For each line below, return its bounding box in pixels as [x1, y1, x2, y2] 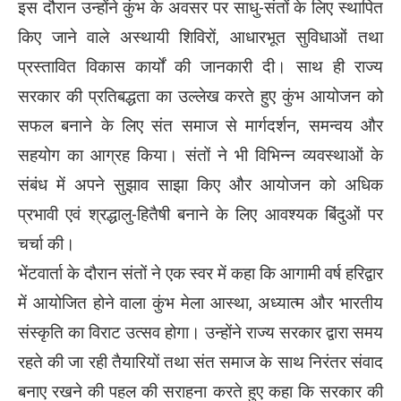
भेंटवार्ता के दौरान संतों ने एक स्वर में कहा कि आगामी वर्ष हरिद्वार [18, 263, 383, 284]
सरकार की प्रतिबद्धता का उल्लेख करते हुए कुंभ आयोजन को [18, 86, 383, 107]
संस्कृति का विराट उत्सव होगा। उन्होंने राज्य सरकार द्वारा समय [18, 322, 383, 343]
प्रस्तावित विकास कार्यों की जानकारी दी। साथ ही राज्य [18, 56, 383, 77]
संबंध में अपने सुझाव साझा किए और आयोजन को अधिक [18, 175, 383, 195]
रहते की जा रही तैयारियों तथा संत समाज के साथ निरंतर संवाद [18, 352, 383, 372]
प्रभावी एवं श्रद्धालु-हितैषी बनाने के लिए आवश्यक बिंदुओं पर [18, 204, 383, 225]
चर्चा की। [18, 234, 75, 254]
